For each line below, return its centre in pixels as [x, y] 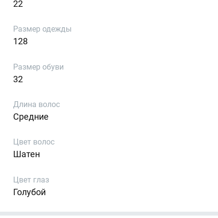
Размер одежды [43, 29]
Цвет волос [34, 142]
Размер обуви [39, 67]
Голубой [30, 192]
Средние [31, 117]
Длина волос [37, 105]
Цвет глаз [31, 180]
